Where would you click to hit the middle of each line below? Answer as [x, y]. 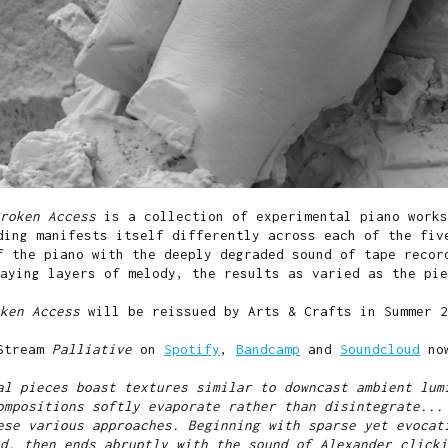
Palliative [92, 349]
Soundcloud [380, 349]
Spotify [192, 349]
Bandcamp [268, 349]
